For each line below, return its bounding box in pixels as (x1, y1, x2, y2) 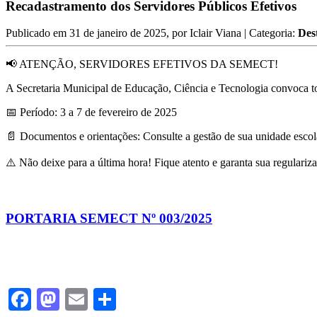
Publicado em (6, 27, 69, 40)
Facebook (31, 286, 119, 312)
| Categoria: (241, 27, 298, 40)
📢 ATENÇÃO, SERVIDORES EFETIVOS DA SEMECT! (6, 58, 278, 71)
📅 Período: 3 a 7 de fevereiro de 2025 (6, 106, 177, 119)
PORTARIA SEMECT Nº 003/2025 (6, 211, 212, 226)
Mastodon (59, 286, 149, 312)
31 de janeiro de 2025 (69, 27, 166, 40)
